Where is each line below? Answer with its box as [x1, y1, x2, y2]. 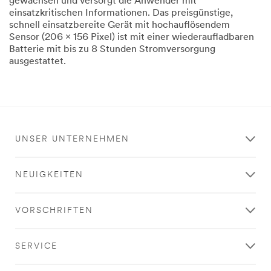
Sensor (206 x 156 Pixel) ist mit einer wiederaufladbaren [9, 32, 254, 42]
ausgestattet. [9, 56, 66, 67]
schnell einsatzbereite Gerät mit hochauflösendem [9, 20, 230, 30]
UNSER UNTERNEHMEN [15, 134, 129, 144]
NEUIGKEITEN [15, 170, 83, 180]
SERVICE [15, 241, 57, 251]
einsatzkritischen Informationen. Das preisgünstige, [9, 8, 233, 18]
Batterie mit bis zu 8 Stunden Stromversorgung [9, 44, 215, 54]
